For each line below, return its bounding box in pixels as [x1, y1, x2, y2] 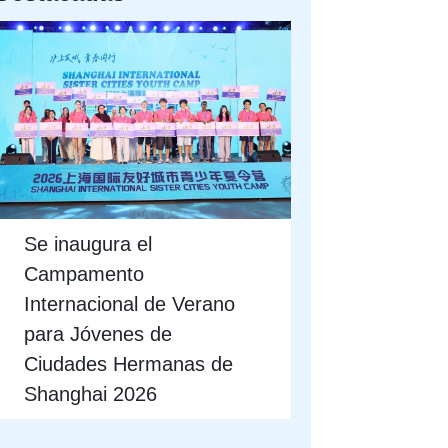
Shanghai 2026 [24, 382, 158, 405]
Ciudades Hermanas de [24, 352, 234, 375]
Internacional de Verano [24, 292, 236, 315]
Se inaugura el [24, 232, 153, 255]
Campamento [24, 262, 145, 285]
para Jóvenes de [24, 322, 173, 345]
